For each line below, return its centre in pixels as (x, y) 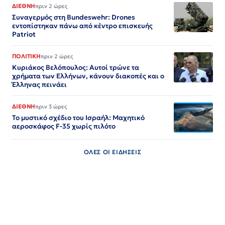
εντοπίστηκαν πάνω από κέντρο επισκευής (82, 26)
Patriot (24, 35)
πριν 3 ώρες (51, 107)
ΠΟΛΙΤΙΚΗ (26, 57)
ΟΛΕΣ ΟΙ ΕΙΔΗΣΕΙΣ (113, 152)
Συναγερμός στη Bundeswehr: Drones (74, 18)
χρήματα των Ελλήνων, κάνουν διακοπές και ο (88, 76)
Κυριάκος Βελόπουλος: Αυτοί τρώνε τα (76, 68)
